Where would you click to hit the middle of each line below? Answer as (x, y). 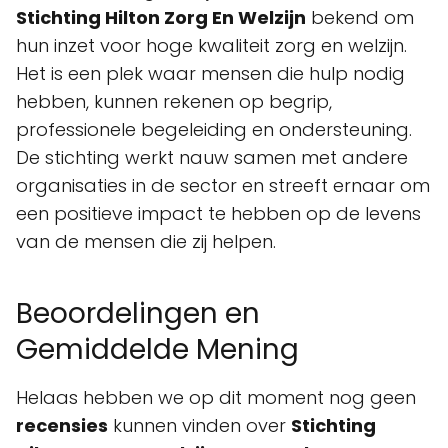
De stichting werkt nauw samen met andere (212, 157)
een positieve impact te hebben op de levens (218, 213)
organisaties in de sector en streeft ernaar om (223, 185)
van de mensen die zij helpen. (146, 241)
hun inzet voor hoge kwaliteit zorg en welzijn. (211, 45)
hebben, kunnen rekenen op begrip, (174, 101)
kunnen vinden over (199, 425)
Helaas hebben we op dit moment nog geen (216, 397)
